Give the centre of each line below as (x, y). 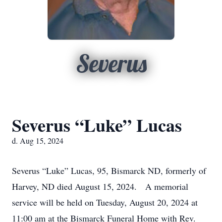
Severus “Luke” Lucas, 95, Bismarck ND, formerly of (109, 170)
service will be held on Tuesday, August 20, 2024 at (105, 202)
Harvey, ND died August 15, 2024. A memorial (100, 186)
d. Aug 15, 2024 (38, 140)
